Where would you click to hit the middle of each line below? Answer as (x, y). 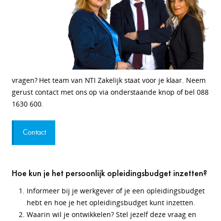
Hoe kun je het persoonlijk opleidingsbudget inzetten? (110, 173)
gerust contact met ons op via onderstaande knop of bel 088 (110, 92)
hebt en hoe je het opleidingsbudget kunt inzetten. (111, 203)
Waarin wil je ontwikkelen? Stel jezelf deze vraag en (111, 214)
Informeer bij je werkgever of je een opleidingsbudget (116, 191)
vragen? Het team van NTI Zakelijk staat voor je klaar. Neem (109, 80)
